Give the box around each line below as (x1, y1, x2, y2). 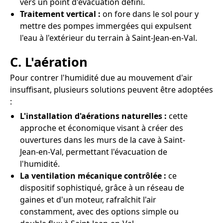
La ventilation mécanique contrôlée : (20, 170, 166, 182)
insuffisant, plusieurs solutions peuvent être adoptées (10, 84, 213, 96)
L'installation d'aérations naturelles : (20, 111, 167, 122)
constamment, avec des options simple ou (20, 206, 179, 218)
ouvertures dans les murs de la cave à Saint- (20, 134, 185, 146)
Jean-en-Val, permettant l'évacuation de (20, 146, 167, 158)
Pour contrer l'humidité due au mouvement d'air (10, 72, 193, 84)
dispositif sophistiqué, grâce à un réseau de (20, 182, 184, 194)
